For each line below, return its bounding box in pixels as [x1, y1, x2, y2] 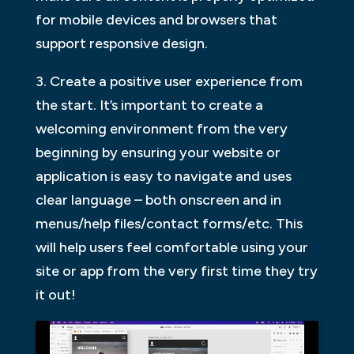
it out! [35, 285, 76, 303]
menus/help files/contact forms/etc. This [35, 214, 303, 232]
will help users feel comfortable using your [35, 238, 308, 256]
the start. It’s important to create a [35, 96, 263, 114]
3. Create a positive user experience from [35, 72, 303, 90]
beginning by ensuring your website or [35, 143, 281, 161]
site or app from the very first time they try [35, 262, 318, 280]
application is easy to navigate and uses [35, 167, 292, 185]
